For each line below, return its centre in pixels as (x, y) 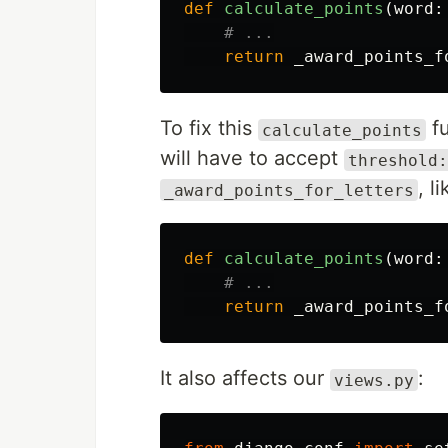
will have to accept (252, 158)
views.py (374, 380)
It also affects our (245, 378)
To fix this (209, 128)
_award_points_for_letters (289, 190)
